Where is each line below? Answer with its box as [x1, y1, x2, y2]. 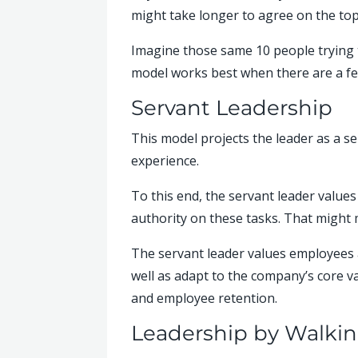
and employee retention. [131, 288, 278, 307]
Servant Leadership [131, 94, 333, 121]
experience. [131, 151, 200, 169]
